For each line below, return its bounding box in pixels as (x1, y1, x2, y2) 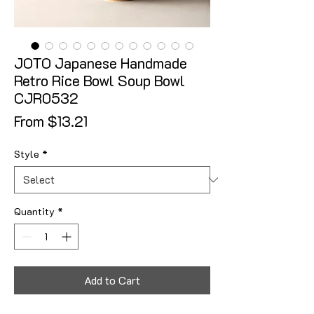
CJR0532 (14, 88, 78, 107)
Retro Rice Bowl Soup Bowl (14, 71, 185, 90)
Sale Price (87, 111, 153, 130)
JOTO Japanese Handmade (14, 53, 187, 72)
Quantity (14, 205, 55, 218)
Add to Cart (84, 273, 140, 287)
